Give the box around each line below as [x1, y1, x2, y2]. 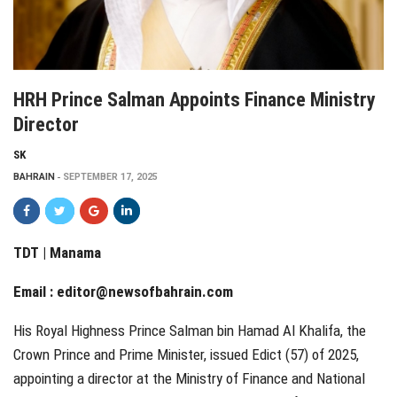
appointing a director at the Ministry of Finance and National [13, 369, 365, 387]
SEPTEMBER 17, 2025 [63, 170, 158, 183]
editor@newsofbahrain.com [57, 282, 233, 300]
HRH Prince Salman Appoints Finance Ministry [13, 88, 376, 111]
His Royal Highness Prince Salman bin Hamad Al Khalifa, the [13, 321, 366, 339]
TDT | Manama [13, 243, 101, 261]
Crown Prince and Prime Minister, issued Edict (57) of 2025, [13, 345, 359, 363]
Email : [13, 282, 57, 300]
